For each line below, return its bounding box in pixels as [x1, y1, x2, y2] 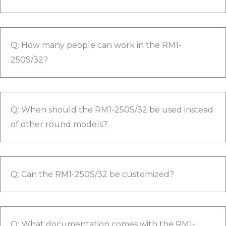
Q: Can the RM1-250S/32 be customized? [11, 169, 174, 179]
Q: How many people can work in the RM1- [11, 40, 182, 50]
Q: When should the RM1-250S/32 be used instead [11, 104, 213, 115]
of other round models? [11, 119, 107, 129]
